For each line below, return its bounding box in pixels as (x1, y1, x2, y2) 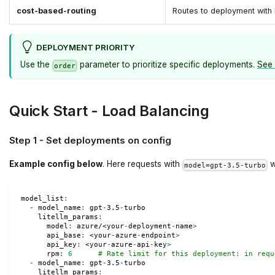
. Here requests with (103, 159, 182, 169)
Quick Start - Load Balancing (9, 102, 209, 120)
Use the (20, 60, 52, 70)
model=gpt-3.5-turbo (184, 160, 266, 169)
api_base (46, 231, 81, 239)
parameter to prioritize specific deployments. (77, 60, 257, 70)
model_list (20, 194, 64, 203)
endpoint (141, 231, 176, 239)
